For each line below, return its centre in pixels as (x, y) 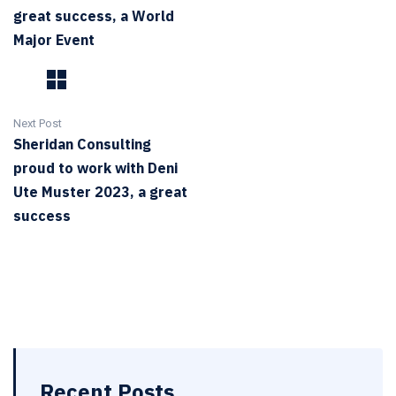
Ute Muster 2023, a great (100, 192)
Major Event (54, 40)
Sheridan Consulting (82, 144)
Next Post (38, 123)
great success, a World (94, 16)
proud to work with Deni (95, 168)
